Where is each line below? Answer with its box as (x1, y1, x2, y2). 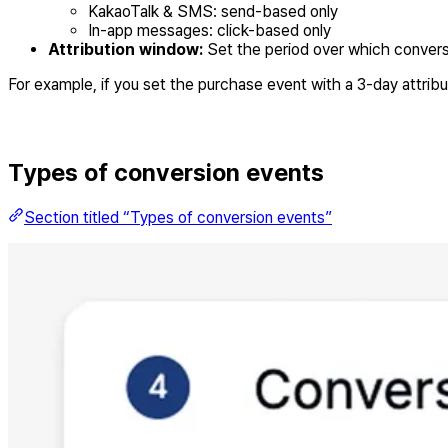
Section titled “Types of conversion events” (24, 207, 332, 227)
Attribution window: (48, 39, 203, 59)
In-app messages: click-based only (88, 20, 331, 40)
